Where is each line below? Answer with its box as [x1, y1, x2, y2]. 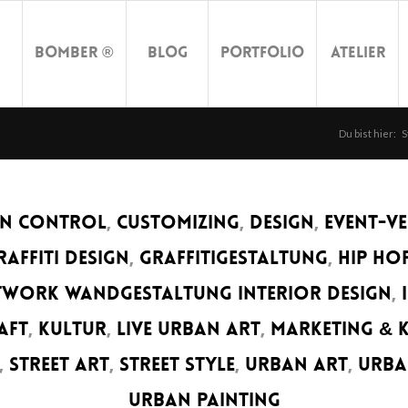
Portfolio [220, 46, 304, 61]
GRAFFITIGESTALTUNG [138, 250, 328, 269]
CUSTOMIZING [116, 214, 240, 233]
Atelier [330, 46, 385, 61]
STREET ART [8, 356, 109, 375]
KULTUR [37, 321, 107, 340]
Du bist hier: [339, 127, 396, 139]
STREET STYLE [118, 356, 235, 375]
